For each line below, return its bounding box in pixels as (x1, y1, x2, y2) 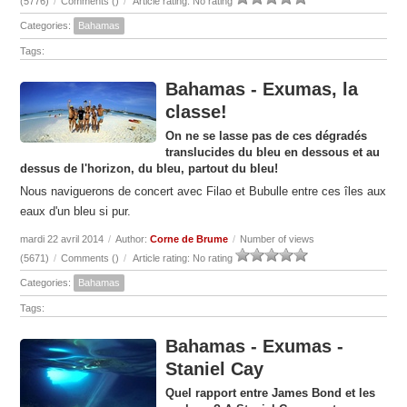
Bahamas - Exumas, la (165, 79, 359, 100)
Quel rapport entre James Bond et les (165, 386, 376, 401)
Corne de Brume (150, 233, 229, 245)
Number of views (240, 233, 315, 245)
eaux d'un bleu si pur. (20, 204, 132, 219)
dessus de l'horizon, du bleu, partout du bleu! (20, 162, 279, 176)
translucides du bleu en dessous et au (165, 145, 381, 160)
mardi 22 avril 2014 (20, 233, 104, 245)
